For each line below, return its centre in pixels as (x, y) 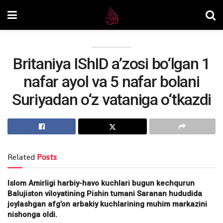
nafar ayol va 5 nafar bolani (111, 82)
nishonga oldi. (32, 215)
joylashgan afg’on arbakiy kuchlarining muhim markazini (107, 204)
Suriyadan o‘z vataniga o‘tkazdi (111, 100)
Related (21, 157)
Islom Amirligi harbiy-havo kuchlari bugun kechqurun (101, 183)
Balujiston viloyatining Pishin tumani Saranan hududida (105, 194)
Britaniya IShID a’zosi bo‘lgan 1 (111, 64)
